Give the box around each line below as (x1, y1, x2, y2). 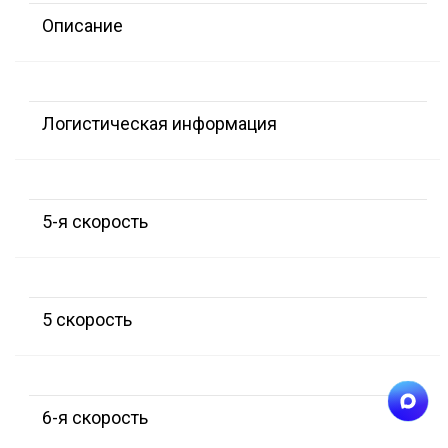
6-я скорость (42, 407, 148, 429)
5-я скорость (42, 211, 148, 233)
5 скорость (42, 309, 132, 331)
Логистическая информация (42, 113, 277, 135)
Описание (42, 15, 123, 37)
